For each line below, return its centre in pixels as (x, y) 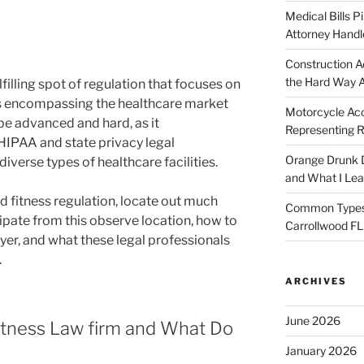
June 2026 (312, 320)
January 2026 (321, 350)
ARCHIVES (316, 281)
